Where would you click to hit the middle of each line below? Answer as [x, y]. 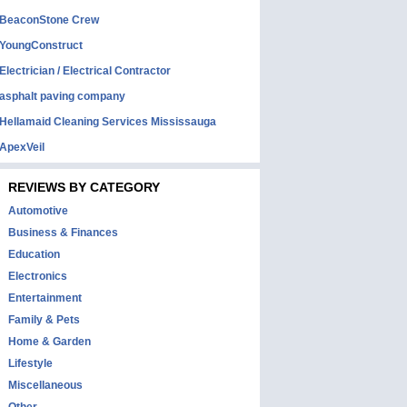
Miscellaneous [45, 385]
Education [34, 254]
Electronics [38, 276]
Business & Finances [63, 233]
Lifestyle [30, 363]
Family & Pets [44, 320]
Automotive [38, 211]
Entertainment [45, 298]
